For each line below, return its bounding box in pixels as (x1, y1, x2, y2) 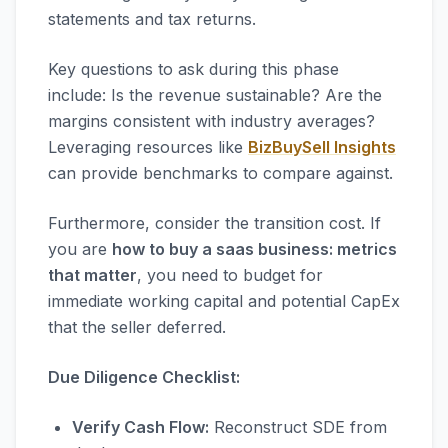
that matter (48, 265, 137, 285)
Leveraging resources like (48, 137, 248, 157)
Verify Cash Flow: (72, 417, 209, 437)
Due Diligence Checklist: (48, 367, 240, 387)
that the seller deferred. (48, 317, 226, 337)
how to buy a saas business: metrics (112, 239, 397, 259)
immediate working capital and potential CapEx (48, 291, 400, 311)
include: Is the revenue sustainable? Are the (48, 85, 382, 105)
